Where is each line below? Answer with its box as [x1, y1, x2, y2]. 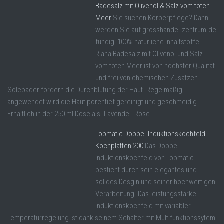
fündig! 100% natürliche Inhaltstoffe [95, 37, 199, 46]
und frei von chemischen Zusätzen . [95, 73, 201, 82]
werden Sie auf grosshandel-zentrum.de [95, 25, 216, 34]
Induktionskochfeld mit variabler [95, 201, 191, 210]
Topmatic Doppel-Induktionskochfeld [95, 129, 205, 138]
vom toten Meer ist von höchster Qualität [95, 61, 215, 70]
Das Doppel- [145, 141, 181, 150]
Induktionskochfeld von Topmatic [95, 153, 194, 162]
